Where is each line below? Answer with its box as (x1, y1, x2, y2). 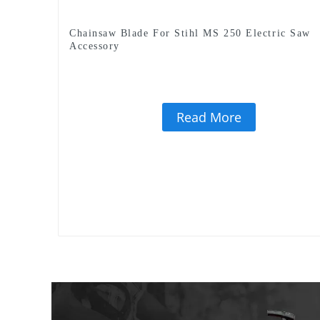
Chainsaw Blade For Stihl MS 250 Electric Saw (69, 27, 311, 39)
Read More (176, 108, 241, 126)
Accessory (69, 40, 120, 51)
